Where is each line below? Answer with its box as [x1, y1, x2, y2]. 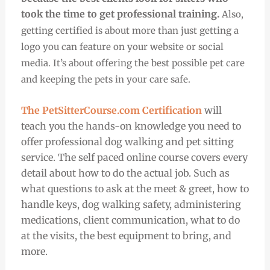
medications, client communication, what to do [20, 214, 240, 227]
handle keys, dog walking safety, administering [20, 198, 241, 211]
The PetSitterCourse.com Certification [20, 104, 202, 117]
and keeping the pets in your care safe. [20, 73, 193, 85]
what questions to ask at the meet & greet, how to [20, 183, 249, 195]
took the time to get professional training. [20, 7, 222, 20]
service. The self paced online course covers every [20, 151, 248, 164]
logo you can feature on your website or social [20, 40, 224, 52]
